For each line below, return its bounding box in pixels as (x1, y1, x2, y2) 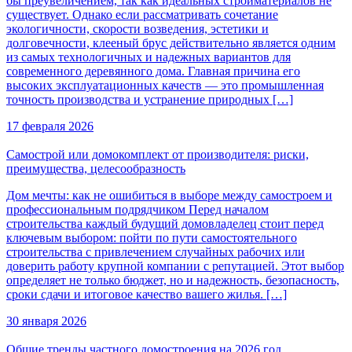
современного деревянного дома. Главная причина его (6, 64, 300, 78)
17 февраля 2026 (6, 119, 93, 133)
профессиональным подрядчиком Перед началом (6, 202, 269, 216)
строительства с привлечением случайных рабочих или (6, 244, 305, 258)
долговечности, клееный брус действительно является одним (6, 35, 335, 49)
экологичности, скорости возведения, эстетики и (6, 21, 269, 35)
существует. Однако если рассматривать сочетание (6, 7, 278, 21)
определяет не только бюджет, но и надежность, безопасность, (6, 273, 339, 287)
